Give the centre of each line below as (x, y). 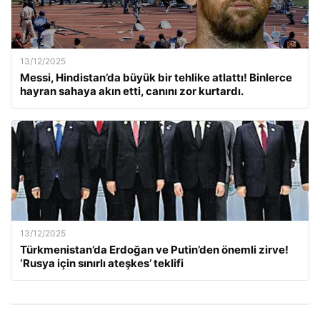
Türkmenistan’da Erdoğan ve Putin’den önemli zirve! (154, 250)
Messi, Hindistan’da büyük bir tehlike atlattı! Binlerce (156, 77)
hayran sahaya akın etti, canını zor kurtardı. (132, 91)
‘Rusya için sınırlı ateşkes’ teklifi (102, 263)
